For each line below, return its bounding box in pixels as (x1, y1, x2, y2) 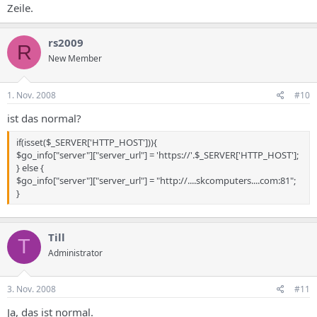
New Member (48, 52, 102, 64)
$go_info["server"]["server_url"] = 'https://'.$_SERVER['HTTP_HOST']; (16, 149, 299, 161)
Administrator (48, 246, 103, 259)
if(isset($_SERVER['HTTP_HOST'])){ (16, 136, 157, 149)
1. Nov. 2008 (7, 88, 56, 101)
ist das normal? (7, 110, 81, 125)
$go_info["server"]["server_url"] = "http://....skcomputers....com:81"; (16, 174, 296, 187)
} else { (16, 161, 44, 174)
